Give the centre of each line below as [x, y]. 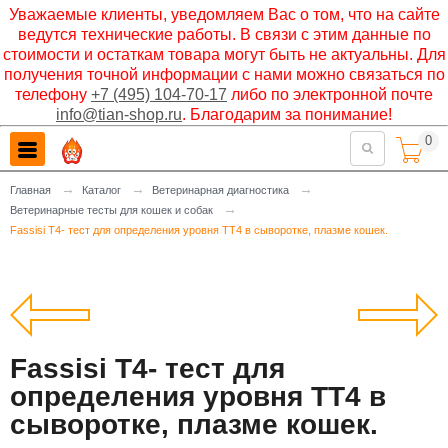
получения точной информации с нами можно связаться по [224, 74]
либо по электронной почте [330, 94]
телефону [53, 94]
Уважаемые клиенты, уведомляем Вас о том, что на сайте [224, 14]
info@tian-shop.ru [119, 114]
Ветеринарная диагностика [220, 190]
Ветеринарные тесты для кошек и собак [111, 210]
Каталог [101, 190]
